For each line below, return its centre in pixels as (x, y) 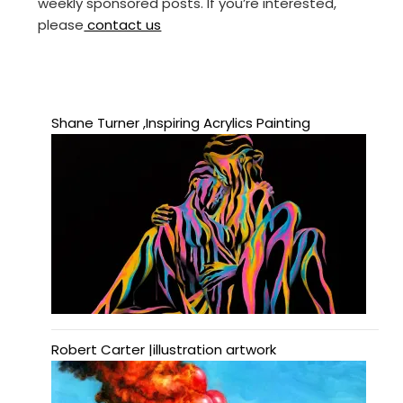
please (61, 25)
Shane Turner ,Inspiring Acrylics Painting (181, 123)
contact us (123, 25)
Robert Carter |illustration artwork (164, 350)
